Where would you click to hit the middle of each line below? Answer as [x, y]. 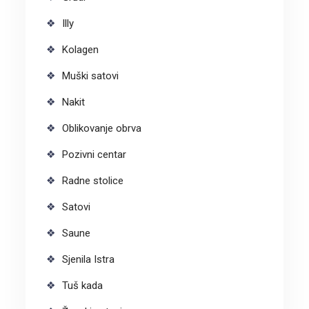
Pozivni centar [94, 154]
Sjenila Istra [88, 259]
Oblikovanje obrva [101, 128]
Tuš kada [82, 285]
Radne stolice [92, 180]
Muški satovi [90, 76]
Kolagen [80, 49]
